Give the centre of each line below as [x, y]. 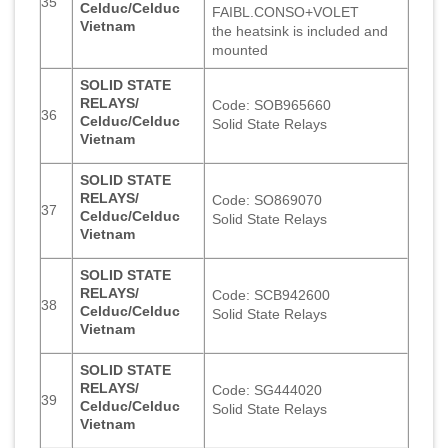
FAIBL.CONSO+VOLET [286, 11]
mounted [240, 49]
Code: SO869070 [267, 199]
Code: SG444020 [267, 389]
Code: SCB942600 [271, 294]
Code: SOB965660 [272, 104]
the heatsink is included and [300, 30]
